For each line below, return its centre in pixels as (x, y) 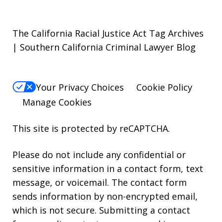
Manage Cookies (57, 102)
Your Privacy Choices (80, 87)
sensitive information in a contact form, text (108, 168)
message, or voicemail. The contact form (100, 182)
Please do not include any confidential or (99, 154)
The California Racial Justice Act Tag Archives (108, 33)
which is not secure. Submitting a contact (101, 210)
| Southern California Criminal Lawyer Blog (104, 47)
